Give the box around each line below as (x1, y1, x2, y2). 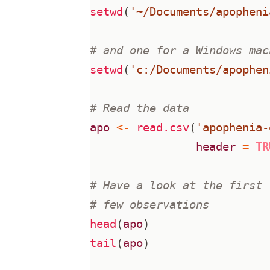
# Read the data (90, 102, 190, 115)
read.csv (136, 121, 190, 134)
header (196, 140, 236, 154)
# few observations (90, 198, 210, 212)
